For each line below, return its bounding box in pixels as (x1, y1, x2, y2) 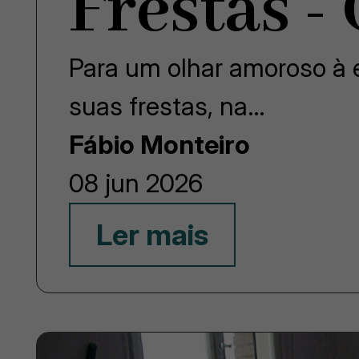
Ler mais (96, 217, 209, 253)
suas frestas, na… (69, 91, 266, 123)
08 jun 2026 (69, 167, 204, 200)
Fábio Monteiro (69, 129, 251, 161)
